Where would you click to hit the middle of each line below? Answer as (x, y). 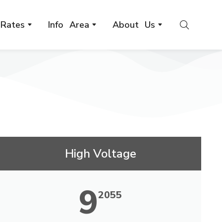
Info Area (68, 25)
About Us (134, 25)
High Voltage (100, 154)
